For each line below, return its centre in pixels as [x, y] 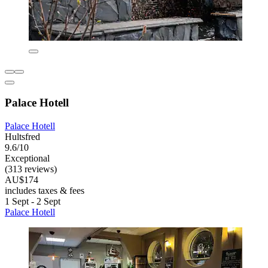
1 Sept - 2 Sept [33, 201]
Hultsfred [22, 136]
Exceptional [27, 158]
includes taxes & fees [45, 190]
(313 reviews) [31, 169]
